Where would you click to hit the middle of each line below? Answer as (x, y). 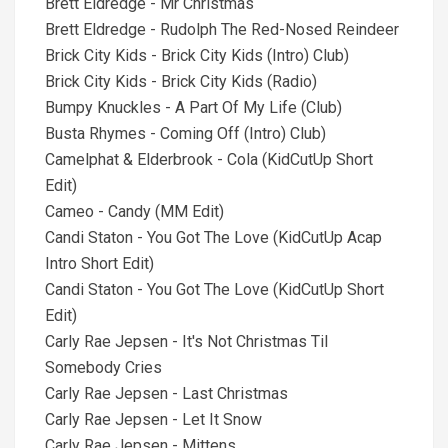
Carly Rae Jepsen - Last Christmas (166, 393)
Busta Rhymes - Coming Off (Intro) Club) (185, 133)
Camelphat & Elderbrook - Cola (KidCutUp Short (209, 159)
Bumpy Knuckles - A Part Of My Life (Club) (193, 107)
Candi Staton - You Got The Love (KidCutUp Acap (213, 237)
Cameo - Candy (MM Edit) (134, 211)
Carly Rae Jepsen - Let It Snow (153, 419)
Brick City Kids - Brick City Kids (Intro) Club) (197, 55)
